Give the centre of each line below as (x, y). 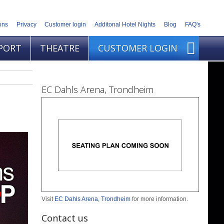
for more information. (159, 199)
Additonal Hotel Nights (125, 25)
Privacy (26, 25)
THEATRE (59, 48)
